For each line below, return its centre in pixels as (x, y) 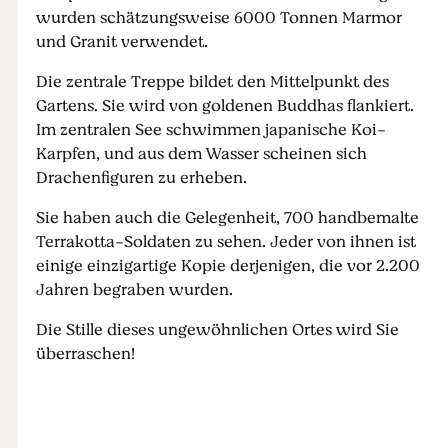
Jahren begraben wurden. (134, 290)
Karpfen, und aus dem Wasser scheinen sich (201, 154)
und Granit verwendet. (121, 42)
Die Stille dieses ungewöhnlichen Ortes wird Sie (217, 330)
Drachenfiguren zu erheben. (141, 178)
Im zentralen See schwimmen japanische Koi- (210, 130)
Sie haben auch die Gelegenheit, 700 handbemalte (227, 218)
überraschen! (85, 354)
